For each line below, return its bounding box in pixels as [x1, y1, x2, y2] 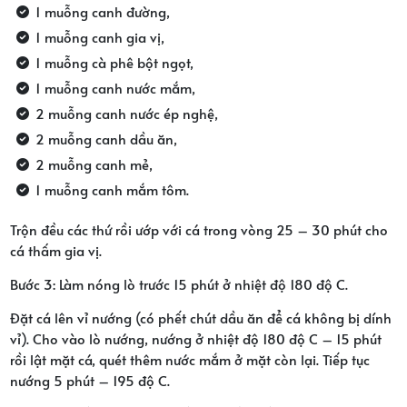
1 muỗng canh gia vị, [35, 26, 164, 46]
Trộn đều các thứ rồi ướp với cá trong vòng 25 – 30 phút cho [9, 219, 388, 239]
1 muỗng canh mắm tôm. [35, 179, 189, 199]
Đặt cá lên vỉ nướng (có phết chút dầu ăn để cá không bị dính [9, 307, 392, 327]
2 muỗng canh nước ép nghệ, [35, 103, 218, 123]
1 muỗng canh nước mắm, [35, 77, 195, 97]
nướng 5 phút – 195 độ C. [9, 370, 170, 390]
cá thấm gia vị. [9, 240, 102, 260]
